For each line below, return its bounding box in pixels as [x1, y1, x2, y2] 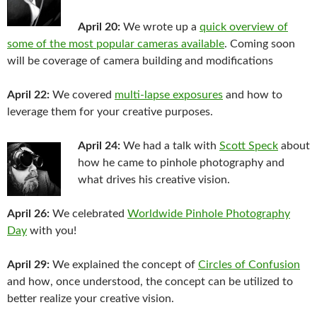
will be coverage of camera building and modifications [7, 55, 273, 67]
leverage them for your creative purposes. [7, 106, 213, 117]
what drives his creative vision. [78, 174, 230, 185]
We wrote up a [120, 21, 200, 33]
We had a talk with [120, 140, 219, 151]
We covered [50, 89, 115, 100]
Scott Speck [219, 140, 278, 151]
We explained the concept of [50, 259, 198, 270]
